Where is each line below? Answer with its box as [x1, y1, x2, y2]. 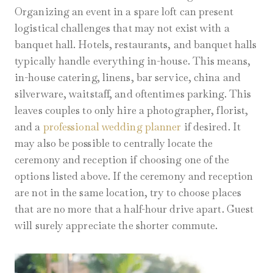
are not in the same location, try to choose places [15, 186, 242, 200]
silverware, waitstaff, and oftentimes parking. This [15, 87, 252, 101]
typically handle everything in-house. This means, [15, 54, 250, 68]
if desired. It [181, 120, 241, 134]
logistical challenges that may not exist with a [15, 21, 230, 35]
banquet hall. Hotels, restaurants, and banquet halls [15, 38, 257, 52]
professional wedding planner [43, 120, 182, 134]
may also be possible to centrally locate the [15, 136, 213, 151]
